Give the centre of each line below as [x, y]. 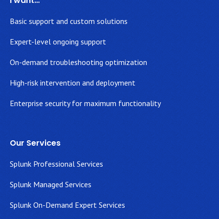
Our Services [35, 143]
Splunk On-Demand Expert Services [67, 205]
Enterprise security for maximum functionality [85, 103]
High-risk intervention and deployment [73, 83]
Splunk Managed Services [51, 184]
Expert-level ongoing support [58, 42]
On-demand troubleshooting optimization [78, 62]
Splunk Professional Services [56, 164]
